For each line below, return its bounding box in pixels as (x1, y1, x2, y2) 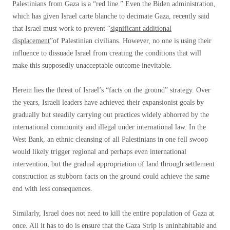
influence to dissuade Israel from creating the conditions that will (12, 49, 201, 57)
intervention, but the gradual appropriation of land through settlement (12, 160, 215, 168)
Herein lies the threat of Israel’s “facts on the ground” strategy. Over (12, 86, 210, 94)
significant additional (110, 25, 171, 32)
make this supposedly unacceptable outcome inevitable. (12, 62, 172, 69)
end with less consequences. (12, 185, 92, 193)
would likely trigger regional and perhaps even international (12, 148, 186, 156)
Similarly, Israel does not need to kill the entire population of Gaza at (12, 209, 214, 217)
